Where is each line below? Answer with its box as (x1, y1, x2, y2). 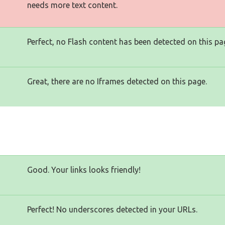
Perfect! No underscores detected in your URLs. (27, 205, 197, 214)
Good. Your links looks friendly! (27, 165, 141, 174)
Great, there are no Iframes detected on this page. (27, 77, 207, 86)
